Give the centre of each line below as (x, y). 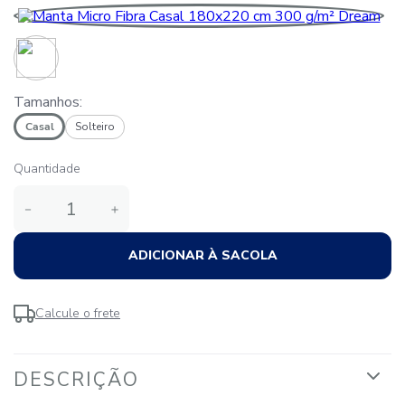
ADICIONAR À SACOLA (202, 255)
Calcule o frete (78, 313)
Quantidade (47, 169)
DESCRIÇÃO (76, 380)
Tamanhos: (48, 102)
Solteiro (95, 126)
